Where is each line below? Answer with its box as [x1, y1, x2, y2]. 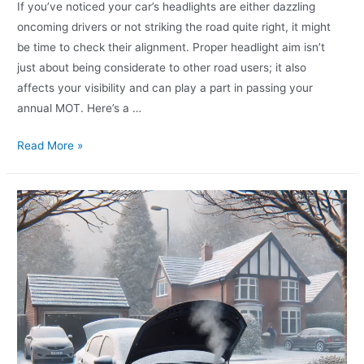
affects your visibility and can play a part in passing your [17, 80, 314, 94]
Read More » [17, 139, 84, 153]
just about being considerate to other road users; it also [17, 60, 307, 74]
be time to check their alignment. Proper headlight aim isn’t [17, 40, 326, 54]
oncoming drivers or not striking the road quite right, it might [17, 19, 331, 33]
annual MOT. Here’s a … [17, 101, 142, 115]
